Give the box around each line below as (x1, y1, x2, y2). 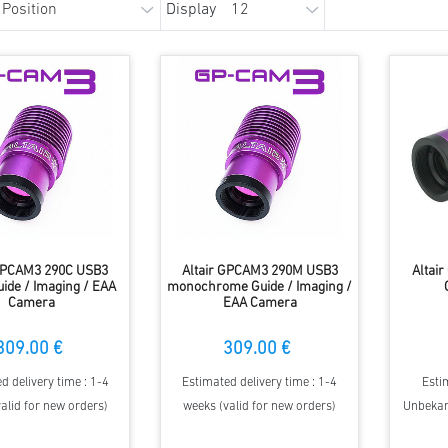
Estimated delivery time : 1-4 (182, 376, 338, 390)
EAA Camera (222, 296, 297, 312)
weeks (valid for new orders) (183, 400, 337, 414)
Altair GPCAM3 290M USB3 (181, 264, 338, 280)
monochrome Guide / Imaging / (167, 280, 353, 296)
